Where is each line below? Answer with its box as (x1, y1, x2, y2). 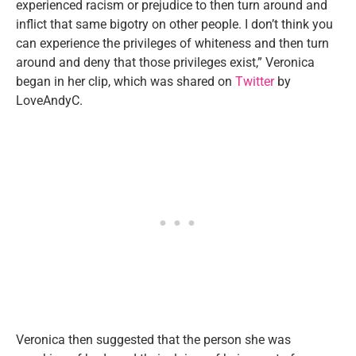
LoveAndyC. (16, 92, 83, 108)
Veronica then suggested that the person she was (16, 331, 291, 347)
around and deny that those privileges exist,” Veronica (16, 54, 315, 70)
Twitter (235, 73, 274, 89)
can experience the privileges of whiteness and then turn (16, 35, 329, 51)
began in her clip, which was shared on (16, 73, 235, 89)
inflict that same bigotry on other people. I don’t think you (16, 16, 333, 32)
